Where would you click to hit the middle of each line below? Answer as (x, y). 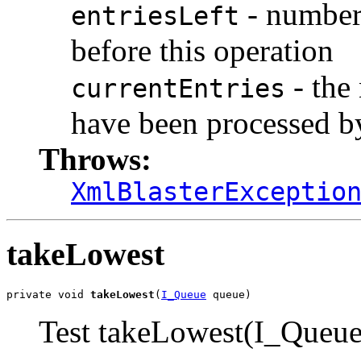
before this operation (202, 50)
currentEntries (178, 88)
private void (48, 295)
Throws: (95, 159)
